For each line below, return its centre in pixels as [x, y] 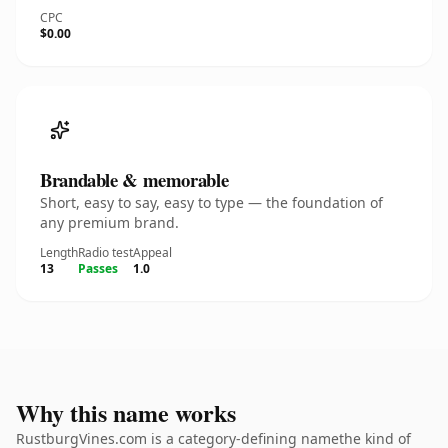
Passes [98, 268]
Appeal [152, 252]
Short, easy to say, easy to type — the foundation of [211, 202]
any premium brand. [109, 222]
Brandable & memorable [134, 179]
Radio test [105, 252]
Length [59, 252]
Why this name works [126, 412]
